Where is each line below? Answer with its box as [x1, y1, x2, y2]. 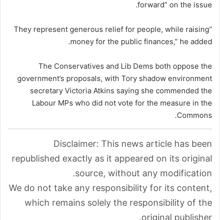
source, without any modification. [75, 167, 212, 178]
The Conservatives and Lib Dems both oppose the [38, 61, 212, 71]
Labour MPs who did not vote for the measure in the [32, 98, 212, 108]
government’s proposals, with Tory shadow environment [17, 73, 212, 83]
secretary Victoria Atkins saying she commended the [30, 85, 212, 95]
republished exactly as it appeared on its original [12, 153, 212, 164]
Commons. [177, 110, 212, 120]
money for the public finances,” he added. [70, 36, 212, 46]
